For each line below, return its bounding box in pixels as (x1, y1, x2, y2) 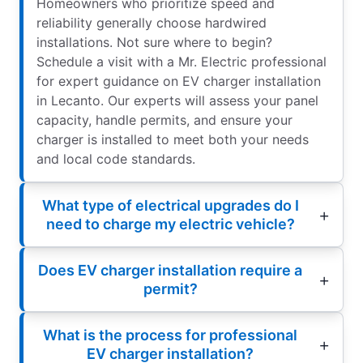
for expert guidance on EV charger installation (36, 72, 321, 89)
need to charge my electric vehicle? (45, 215, 295, 233)
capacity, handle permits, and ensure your (36, 111, 293, 128)
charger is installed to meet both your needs (36, 130, 309, 147)
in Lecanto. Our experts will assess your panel (36, 92, 318, 109)
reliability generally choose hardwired (36, 14, 267, 31)
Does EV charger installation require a (38, 261, 302, 279)
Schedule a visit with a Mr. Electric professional (36, 53, 327, 70)
